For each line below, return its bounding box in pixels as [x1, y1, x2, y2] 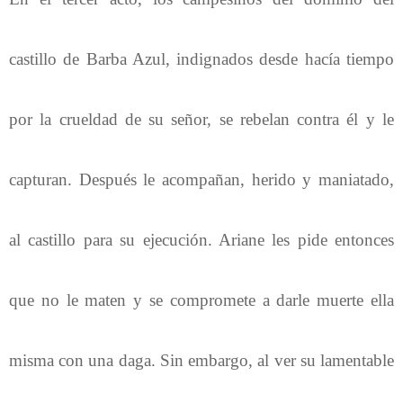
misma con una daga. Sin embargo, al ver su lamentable [9, 350, 394, 370]
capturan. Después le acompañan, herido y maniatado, [9, 169, 394, 189]
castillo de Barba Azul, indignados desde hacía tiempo [9, 49, 394, 68]
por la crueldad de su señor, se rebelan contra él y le [9, 109, 394, 129]
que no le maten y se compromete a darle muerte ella [9, 290, 394, 309]
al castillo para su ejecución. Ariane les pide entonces [9, 229, 394, 249]
